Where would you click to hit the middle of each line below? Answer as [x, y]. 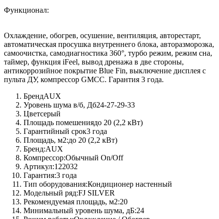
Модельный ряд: [51, 193]
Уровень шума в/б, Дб [60, 105]
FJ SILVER [97, 193]
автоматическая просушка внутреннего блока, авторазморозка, [109, 44]
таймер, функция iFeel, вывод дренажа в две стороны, [94, 62]
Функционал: [26, 10]
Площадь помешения [59, 123]
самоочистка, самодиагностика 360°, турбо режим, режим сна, [108, 53]
